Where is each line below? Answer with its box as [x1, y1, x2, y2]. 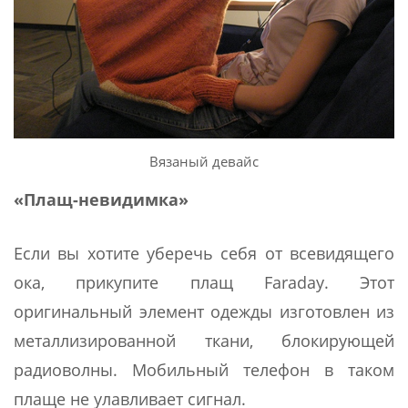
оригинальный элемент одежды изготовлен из [14, 300, 394, 322]
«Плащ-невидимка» [14, 188, 189, 210]
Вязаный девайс [149, 151, 259, 170]
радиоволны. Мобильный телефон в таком [14, 358, 394, 381]
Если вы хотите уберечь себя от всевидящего [14, 241, 394, 264]
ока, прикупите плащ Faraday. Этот [14, 270, 394, 293]
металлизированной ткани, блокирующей [14, 329, 394, 352]
